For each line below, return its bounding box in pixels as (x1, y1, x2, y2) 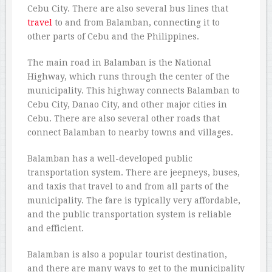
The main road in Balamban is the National (27, 58, 211, 68)
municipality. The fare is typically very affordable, (27, 195, 240, 206)
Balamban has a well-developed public (27, 154, 192, 164)
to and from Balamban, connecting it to (52, 18, 220, 28)
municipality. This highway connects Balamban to (27, 86, 240, 96)
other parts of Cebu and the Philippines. (27, 32, 199, 42)
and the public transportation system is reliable (27, 209, 231, 220)
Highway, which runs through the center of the (27, 72, 229, 82)
